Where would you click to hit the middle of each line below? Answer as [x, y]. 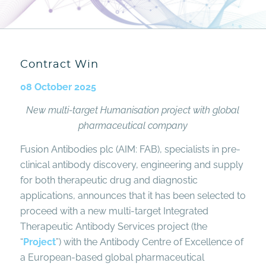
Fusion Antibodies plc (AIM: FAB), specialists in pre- [130, 149]
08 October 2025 [58, 87]
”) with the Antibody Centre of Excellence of [149, 242]
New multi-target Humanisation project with [120, 110]
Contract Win [59, 65]
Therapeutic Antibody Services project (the [113, 226]
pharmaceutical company [133, 126]
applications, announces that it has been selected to [133, 195]
